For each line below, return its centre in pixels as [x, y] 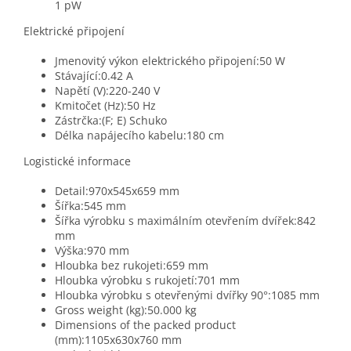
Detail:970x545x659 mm [117, 191]
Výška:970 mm [92, 251]
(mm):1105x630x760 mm [118, 340]
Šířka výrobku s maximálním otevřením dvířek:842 [185, 221]
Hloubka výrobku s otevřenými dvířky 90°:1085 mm [187, 295]
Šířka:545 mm [90, 206]
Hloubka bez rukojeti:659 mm [132, 266]
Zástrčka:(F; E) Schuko [111, 121]
